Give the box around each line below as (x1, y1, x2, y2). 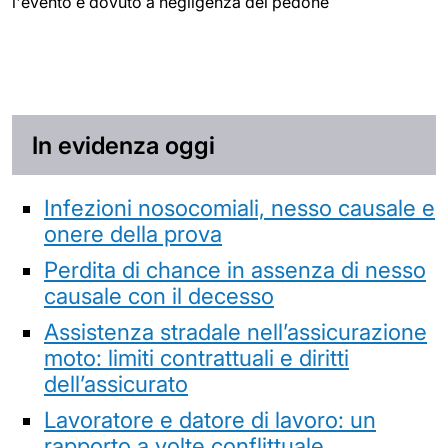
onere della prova (44, 219, 222, 247)
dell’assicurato (44, 369, 188, 397)
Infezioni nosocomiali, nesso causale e (44, 193, 435, 221)
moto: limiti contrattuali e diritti (44, 343, 349, 371)
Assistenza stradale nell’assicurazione (44, 317, 427, 345)
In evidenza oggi (32, 130, 215, 160)
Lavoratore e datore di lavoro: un (44, 405, 376, 433)
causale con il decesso (44, 281, 274, 309)
